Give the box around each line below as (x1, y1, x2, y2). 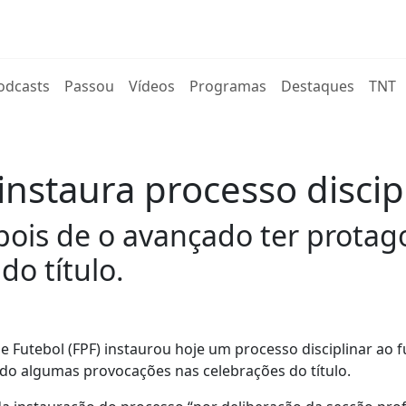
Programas (189, 76, 267, 96)
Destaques (281, 76, 355, 96)
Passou (64, 76, 115, 96)
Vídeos (129, 76, 176, 96)
